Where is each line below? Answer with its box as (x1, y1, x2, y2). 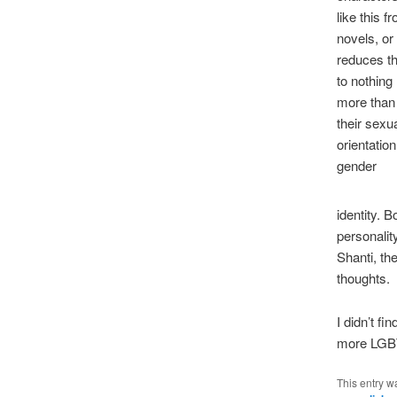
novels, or (336, 28, 393, 48)
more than (336, 92, 395, 112)
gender (336, 156, 377, 175)
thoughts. (336, 269, 393, 288)
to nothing (336, 71, 393, 90)
